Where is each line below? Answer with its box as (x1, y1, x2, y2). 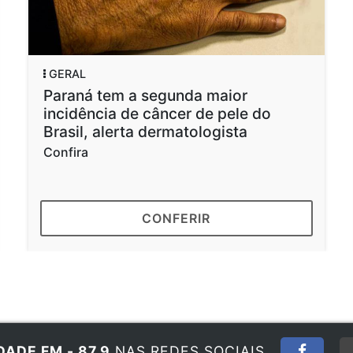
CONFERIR (142, 210, 211, 226)
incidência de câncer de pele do (43, 103, 271, 123)
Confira (43, 143, 88, 160)
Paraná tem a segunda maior (43, 85, 247, 105)
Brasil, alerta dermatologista (43, 121, 247, 141)
